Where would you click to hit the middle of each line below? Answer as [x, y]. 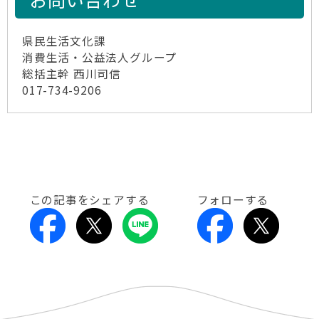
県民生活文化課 [64, 41]
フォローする [233, 200]
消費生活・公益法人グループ [100, 57]
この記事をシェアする [89, 200]
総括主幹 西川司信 [72, 74]
